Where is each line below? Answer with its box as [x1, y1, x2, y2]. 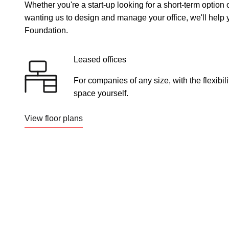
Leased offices [74, 55, 126, 64]
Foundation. [25, 26, 68, 35]
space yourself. [74, 89, 128, 98]
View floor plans [25, 114, 83, 123]
